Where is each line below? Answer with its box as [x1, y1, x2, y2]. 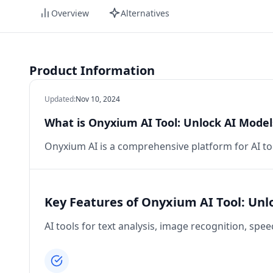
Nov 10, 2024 [76, 94, 120, 104]
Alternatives [121, 7, 169, 19]
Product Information [29, 62, 155, 79]
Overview [51, 7, 89, 19]
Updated [44, 94, 74, 104]
